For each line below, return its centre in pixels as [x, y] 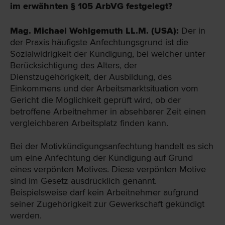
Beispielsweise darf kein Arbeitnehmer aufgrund [104, 193]
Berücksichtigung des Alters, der [74, 66]
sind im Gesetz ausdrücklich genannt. [83, 181]
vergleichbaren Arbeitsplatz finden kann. [89, 123]
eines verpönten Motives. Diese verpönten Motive [108, 170]
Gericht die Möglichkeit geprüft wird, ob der [95, 100]
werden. [26, 216]
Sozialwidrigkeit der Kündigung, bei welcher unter [108, 54]
